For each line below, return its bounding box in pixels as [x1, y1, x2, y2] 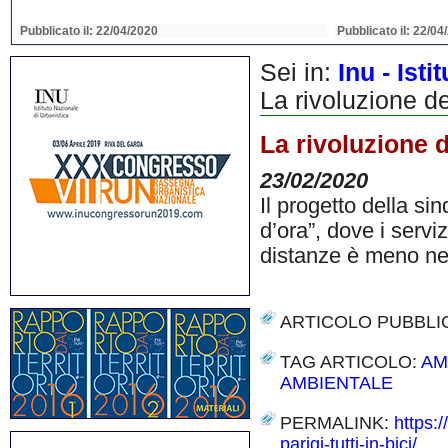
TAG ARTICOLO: [280, 352, 421, 372]
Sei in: [260, 59, 338, 86]
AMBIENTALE [280, 373, 393, 393]
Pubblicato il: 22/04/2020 [20, 24, 158, 38]
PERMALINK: [280, 413, 394, 433]
